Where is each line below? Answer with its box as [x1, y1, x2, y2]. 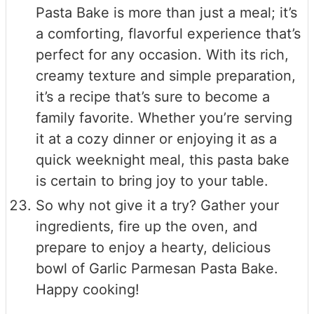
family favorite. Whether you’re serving [36, 109, 292, 126]
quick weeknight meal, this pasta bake [36, 151, 289, 168]
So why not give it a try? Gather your [36, 196, 279, 214]
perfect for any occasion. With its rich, [36, 46, 289, 63]
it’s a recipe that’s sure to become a [36, 88, 270, 105]
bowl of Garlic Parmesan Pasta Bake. [36, 259, 278, 277]
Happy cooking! [36, 280, 139, 298]
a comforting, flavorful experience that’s [36, 25, 301, 42]
